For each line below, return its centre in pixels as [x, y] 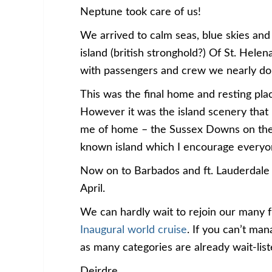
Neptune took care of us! [141, 12]
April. [93, 189]
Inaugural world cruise [134, 230]
